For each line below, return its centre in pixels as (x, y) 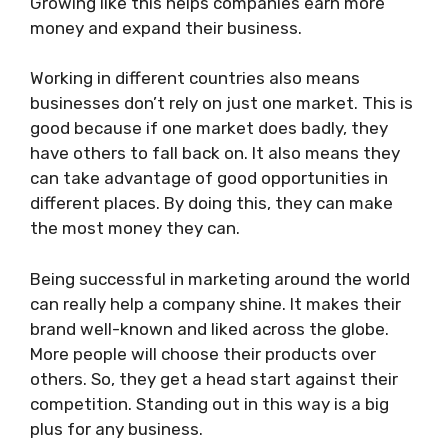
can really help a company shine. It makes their (215, 303)
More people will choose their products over (203, 353)
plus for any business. (116, 428)
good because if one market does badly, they (209, 128)
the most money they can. (135, 228)
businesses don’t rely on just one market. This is (221, 103)
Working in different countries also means (195, 78)
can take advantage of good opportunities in (209, 178)
